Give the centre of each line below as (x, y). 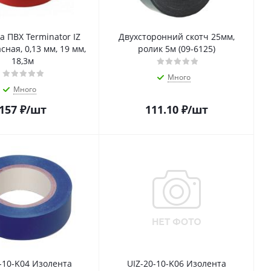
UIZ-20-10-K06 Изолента (177, 264)
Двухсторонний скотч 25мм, (177, 37)
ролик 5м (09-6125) (177, 49)
